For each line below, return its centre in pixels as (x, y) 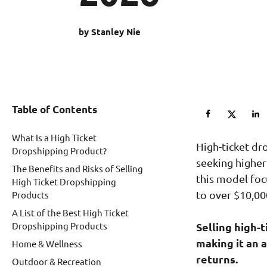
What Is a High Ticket (54, 137)
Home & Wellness (47, 243)
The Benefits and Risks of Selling (77, 168)
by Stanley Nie (110, 32)
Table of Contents (55, 109)
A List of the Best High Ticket (70, 212)
